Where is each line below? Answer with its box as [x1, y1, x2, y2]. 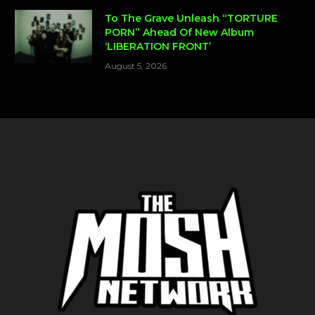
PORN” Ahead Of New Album [105, 26, 254, 39]
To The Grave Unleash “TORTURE [105, 12, 278, 25]
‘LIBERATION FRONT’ [105, 40, 211, 53]
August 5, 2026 [105, 60, 167, 72]
